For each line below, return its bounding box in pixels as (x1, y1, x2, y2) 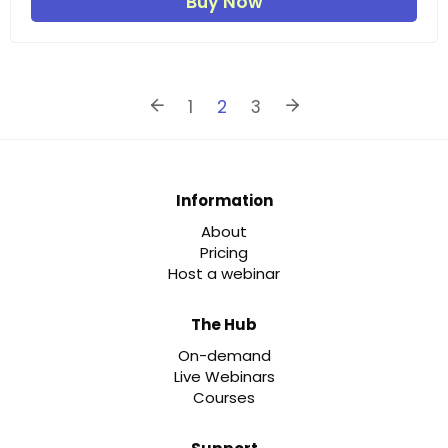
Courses (193, 387, 255, 409)
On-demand (177, 345, 271, 367)
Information (175, 190, 273, 212)
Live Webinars (173, 366, 275, 388)
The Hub (191, 314, 257, 336)
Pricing (200, 242, 248, 264)
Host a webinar (168, 263, 280, 285)
